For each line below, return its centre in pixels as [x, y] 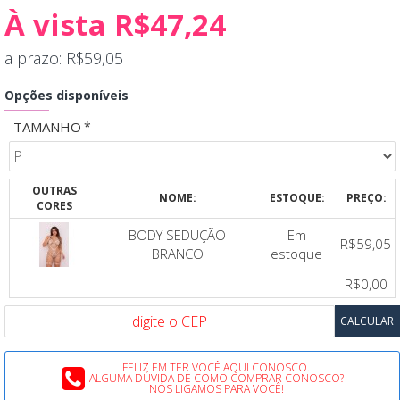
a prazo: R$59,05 [64, 58]
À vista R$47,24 [115, 24]
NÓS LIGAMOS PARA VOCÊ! [216, 388]
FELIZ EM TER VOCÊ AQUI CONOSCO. [216, 367]
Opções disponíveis [67, 95]
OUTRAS [54, 190]
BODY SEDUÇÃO [177, 234]
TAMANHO [47, 126]
